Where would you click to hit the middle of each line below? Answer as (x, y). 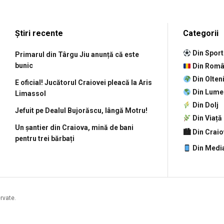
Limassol (30, 94)
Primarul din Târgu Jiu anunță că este (77, 55)
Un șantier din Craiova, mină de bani (74, 128)
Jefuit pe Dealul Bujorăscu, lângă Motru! (81, 111)
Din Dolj (204, 105)
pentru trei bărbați (45, 139)
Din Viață (206, 118)
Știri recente (39, 33)
